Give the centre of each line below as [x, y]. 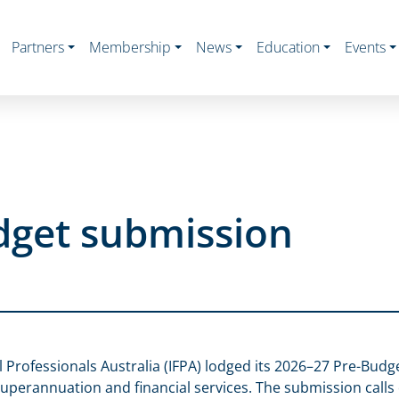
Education [288, 48]
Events [365, 48]
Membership [130, 48]
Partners [38, 48]
